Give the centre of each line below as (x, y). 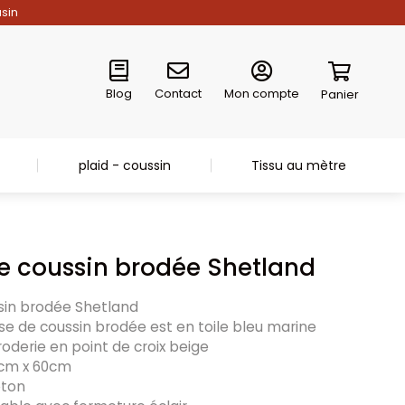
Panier (339, 94)
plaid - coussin (124, 165)
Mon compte (261, 93)
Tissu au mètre (299, 165)
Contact (178, 93)
